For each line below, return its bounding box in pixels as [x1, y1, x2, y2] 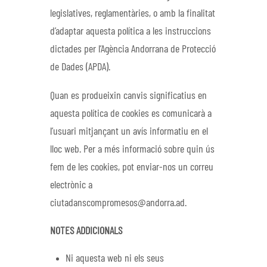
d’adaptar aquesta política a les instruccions [50, 26, 211, 38]
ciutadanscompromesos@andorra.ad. [50, 197, 187, 209]
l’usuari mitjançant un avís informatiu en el [50, 126, 208, 137]
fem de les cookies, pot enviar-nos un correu [50, 162, 213, 173]
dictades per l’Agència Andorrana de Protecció [50, 44, 216, 55]
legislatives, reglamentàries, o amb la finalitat [50, 8, 215, 20]
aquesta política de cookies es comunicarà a [50, 108, 212, 119]
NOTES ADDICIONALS [50, 226, 122, 237]
